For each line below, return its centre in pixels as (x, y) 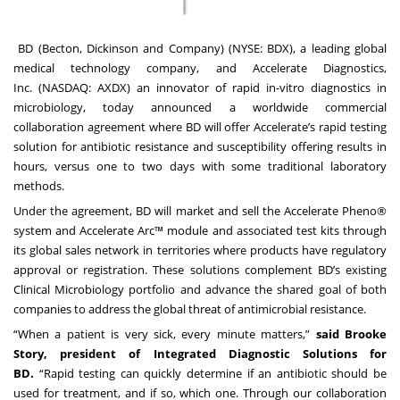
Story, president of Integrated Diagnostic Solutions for (200, 353)
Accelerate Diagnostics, (320, 67)
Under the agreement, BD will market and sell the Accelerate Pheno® (200, 210)
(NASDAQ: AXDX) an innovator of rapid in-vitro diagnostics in (209, 87)
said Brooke (351, 333)
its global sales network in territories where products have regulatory (200, 250)
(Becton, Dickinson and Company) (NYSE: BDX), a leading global (210, 48)
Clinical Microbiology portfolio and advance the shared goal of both (200, 289)
